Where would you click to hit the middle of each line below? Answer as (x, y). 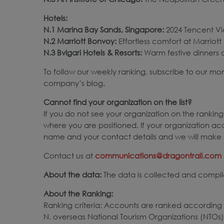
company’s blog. (74, 83)
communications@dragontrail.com (158, 155)
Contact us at (69, 155)
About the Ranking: (78, 193)
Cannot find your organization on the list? (118, 102)
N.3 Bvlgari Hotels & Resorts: (94, 52)
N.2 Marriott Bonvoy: (81, 41)
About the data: (73, 174)
